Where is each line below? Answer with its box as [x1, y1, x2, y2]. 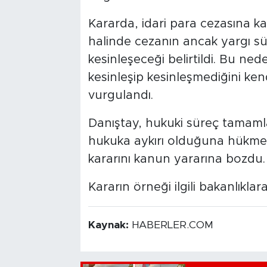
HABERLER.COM [131, 220, 213, 231]
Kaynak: [88, 220, 132, 231]
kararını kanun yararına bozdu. [88, 153, 265, 166]
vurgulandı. [88, 89, 153, 102]
